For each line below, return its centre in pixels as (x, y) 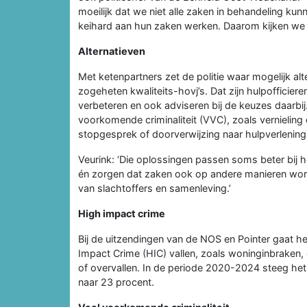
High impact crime (122, 213)
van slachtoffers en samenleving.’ (155, 188)
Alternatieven (112, 51)
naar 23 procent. (116, 282)
